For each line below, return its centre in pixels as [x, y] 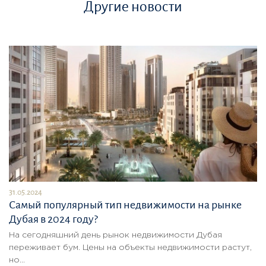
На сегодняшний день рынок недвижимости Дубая [115, 235]
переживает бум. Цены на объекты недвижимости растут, [130, 247]
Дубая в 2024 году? [53, 219]
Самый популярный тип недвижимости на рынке [125, 205]
